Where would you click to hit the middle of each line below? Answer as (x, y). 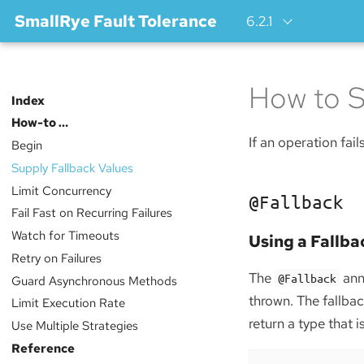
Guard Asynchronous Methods (94, 280)
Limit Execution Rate (68, 303)
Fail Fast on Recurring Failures (91, 213)
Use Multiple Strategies (74, 326)
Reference (43, 348)
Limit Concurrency (61, 190)
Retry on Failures (56, 258)
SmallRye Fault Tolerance (116, 21)
